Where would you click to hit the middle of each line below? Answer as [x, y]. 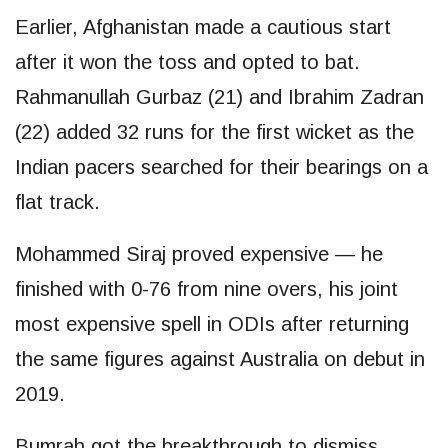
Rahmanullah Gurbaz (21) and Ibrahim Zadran [219, 96]
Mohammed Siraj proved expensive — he [199, 253]
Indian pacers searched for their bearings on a [221, 166]
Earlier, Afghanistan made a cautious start [203, 26]
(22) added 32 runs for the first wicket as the [214, 131]
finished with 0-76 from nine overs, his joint [206, 288]
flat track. [57, 201]
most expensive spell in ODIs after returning [212, 323]
